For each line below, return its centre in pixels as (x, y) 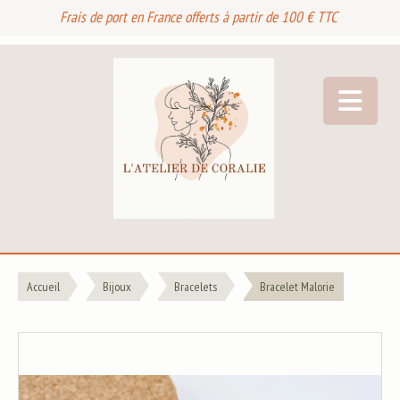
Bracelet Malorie (297, 287)
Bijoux (117, 287)
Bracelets (196, 287)
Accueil (43, 287)
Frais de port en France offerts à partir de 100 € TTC (200, 17)
